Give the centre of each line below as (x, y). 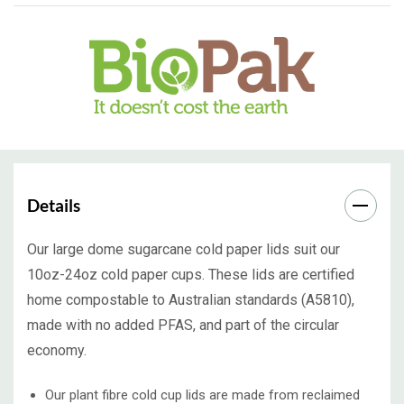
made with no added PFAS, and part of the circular (183, 326)
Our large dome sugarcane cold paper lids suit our (184, 250)
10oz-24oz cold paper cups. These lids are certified (191, 275)
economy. (57, 351)
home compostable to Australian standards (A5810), (191, 300)
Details (54, 206)
